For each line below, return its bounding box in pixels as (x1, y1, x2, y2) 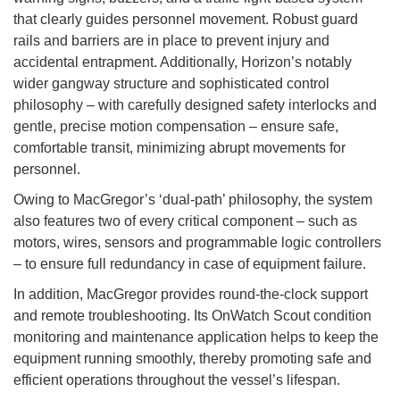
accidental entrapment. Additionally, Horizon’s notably (13, 54, 352, 71)
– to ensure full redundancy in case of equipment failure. (13, 256, 366, 272)
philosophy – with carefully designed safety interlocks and (13, 97, 377, 113)
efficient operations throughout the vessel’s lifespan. (13, 372, 340, 388)
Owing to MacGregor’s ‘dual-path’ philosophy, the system (13, 192, 372, 208)
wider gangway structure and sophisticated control (13, 76, 329, 92)
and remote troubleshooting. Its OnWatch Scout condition (13, 308, 371, 324)
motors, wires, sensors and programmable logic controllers (13, 235, 381, 251)
